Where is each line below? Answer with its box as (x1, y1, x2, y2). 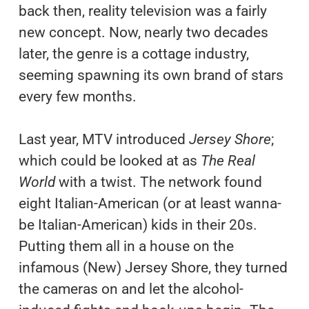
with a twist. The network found (54, 173, 262, 190)
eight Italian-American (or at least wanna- (18, 195, 281, 212)
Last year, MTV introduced (18, 130, 189, 148)
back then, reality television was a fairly (18, 2, 267, 19)
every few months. (18, 88, 137, 105)
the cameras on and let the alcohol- (18, 280, 243, 297)
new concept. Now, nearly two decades (18, 23, 268, 41)
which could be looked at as (18, 152, 201, 169)
